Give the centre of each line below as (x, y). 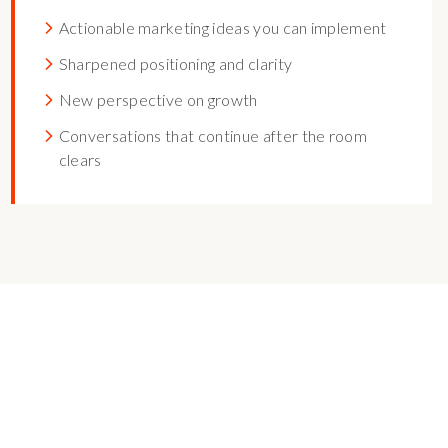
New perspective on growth (158, 99)
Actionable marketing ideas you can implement (222, 27)
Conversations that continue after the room (213, 135)
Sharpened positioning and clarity (175, 63)
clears (80, 159)
